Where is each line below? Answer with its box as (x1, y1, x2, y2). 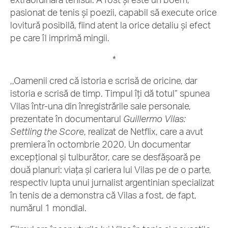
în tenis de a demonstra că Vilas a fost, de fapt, (10, 189, 196, 201)
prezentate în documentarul (10, 113, 123, 124)
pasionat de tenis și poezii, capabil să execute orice (10, 7, 217, 18)
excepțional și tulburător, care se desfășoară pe (10, 151, 201, 162)
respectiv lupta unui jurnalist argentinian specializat (10, 177, 214, 188)
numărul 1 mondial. (10, 202, 89, 213)
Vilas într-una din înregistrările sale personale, (10, 100, 191, 111)
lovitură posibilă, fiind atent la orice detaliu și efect (10, 19, 211, 31)
